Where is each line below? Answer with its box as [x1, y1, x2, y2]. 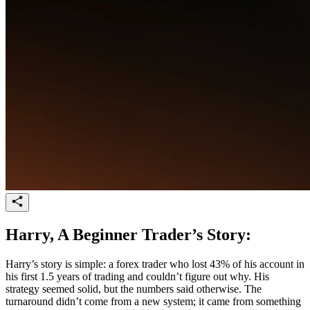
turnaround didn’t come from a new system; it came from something [6, 295, 301, 307]
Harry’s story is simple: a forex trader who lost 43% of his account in [6, 257, 304, 270]
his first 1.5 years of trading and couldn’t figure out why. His [6, 270, 269, 282]
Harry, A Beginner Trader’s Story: [6, 225, 251, 244]
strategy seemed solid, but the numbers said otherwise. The [6, 282, 262, 295]
